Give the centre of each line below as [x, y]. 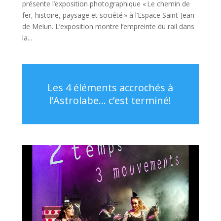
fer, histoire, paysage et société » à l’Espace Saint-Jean [108, 15]
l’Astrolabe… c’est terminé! [110, 100]
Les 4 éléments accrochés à [110, 88]
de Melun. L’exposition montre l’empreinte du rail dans [108, 26]
